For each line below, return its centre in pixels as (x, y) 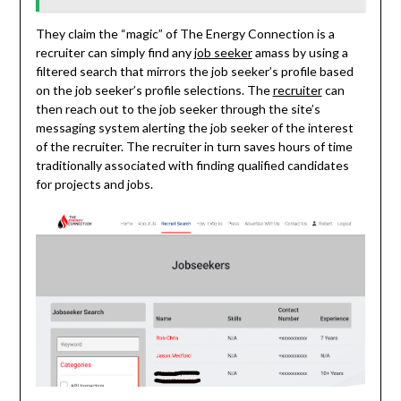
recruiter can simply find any (115, 52)
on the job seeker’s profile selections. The (154, 90)
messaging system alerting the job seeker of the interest (194, 127)
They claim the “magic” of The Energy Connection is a (185, 33)
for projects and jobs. (94, 183)
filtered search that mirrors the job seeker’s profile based (194, 71)
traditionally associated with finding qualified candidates (192, 165)
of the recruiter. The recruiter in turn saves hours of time (194, 146)
